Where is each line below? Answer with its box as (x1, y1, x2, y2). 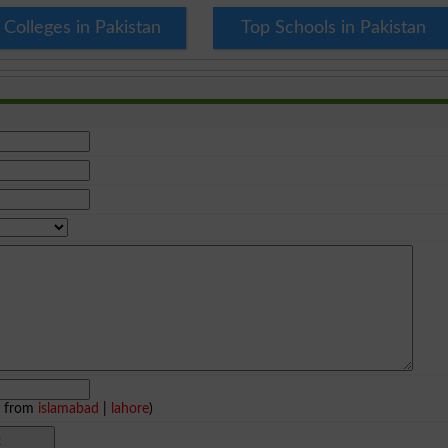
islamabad (38, 400, 100, 416)
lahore (111, 400, 150, 416)
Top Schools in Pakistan (241, 18, 427, 37)
